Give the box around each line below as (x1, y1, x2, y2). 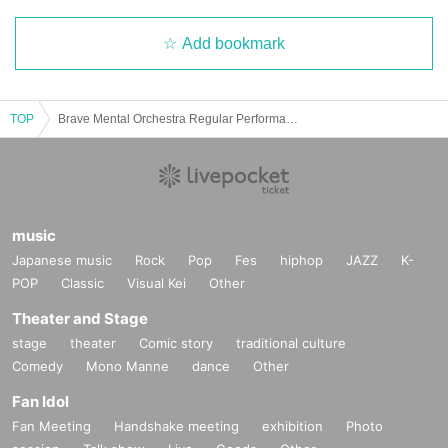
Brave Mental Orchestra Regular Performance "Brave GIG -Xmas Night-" (286, 111, 298, 126)
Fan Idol (12, 391, 69, 411)
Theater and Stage (12, 308, 148, 328)
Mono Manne (86, 357, 169, 374)
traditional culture (236, 334, 346, 351)
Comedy (12, 357, 63, 374)
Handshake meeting (114, 417, 239, 434)
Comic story (139, 334, 213, 351)
